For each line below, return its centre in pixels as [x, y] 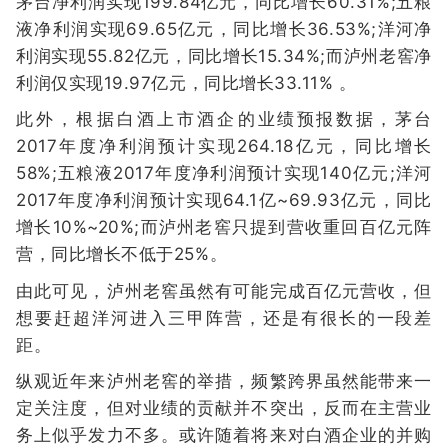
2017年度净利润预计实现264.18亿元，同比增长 [224, 146]
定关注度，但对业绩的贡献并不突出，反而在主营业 [224, 408]
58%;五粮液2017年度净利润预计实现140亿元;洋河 [224, 173]
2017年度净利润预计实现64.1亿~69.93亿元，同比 [224, 200]
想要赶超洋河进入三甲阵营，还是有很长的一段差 [224, 317]
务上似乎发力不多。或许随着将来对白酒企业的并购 [224, 435]
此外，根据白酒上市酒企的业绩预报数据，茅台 [224, 119]
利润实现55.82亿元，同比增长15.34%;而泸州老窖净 [224, 55]
